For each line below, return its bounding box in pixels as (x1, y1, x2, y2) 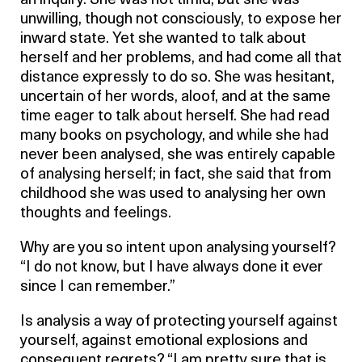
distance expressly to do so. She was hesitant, (20, 70, 335, 86)
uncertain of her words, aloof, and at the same (20, 90, 330, 105)
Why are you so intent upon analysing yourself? (20, 241, 335, 256)
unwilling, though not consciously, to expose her (20, 12, 342, 27)
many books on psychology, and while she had (20, 128, 329, 144)
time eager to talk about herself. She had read (20, 109, 330, 124)
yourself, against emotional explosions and (20, 334, 308, 349)
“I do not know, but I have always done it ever (20, 260, 323, 276)
